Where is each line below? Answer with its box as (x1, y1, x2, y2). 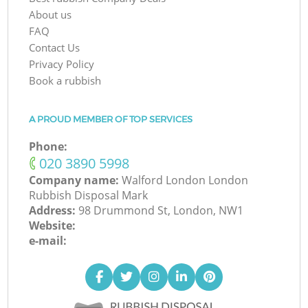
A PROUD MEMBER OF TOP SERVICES (29, 113, 193, 124)
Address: (29, 203, 79, 219)
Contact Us (29, 41, 80, 55)
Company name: (29, 173, 122, 188)
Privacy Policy (29, 57, 95, 71)
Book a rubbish (29, 74, 102, 88)
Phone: (29, 139, 68, 155)
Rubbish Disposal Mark (29, 188, 148, 203)
